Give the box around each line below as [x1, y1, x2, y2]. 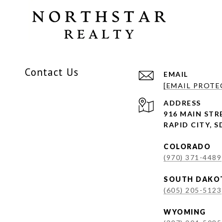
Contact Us [25, 65, 79, 79]
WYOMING [164, 207, 206, 216]
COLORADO [164, 142, 211, 151]
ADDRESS [164, 98, 201, 107]
